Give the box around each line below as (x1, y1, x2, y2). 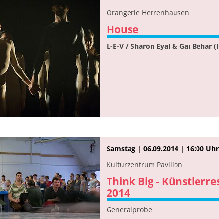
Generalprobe (107, 204, 152, 214)
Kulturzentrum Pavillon (107, 159, 182, 169)
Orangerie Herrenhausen (107, 7, 189, 17)
